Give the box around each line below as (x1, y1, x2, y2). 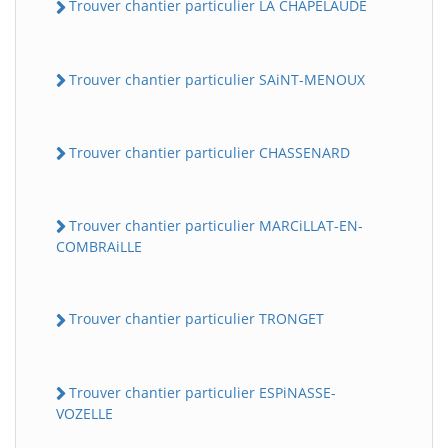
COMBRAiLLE (56, 237, 142, 257)
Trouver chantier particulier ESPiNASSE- (69, 382, 336, 402)
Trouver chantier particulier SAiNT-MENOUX (69, 69, 365, 89)
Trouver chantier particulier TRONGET (69, 309, 324, 329)
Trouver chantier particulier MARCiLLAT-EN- (69, 216, 363, 236)
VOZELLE (56, 403, 113, 423)
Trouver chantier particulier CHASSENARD (69, 142, 350, 162)
